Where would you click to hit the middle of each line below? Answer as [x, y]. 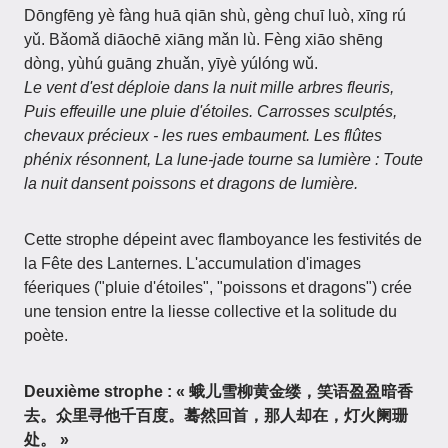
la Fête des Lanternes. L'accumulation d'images [192, 263]
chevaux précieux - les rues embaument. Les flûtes [203, 135]
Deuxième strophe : [98, 391]
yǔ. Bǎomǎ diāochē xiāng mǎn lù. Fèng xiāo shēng [203, 39]
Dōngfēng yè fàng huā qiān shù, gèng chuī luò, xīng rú [215, 15]
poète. [46, 335]
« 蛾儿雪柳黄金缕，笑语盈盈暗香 [294, 391]
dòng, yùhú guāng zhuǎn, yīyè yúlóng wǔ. [171, 63]
